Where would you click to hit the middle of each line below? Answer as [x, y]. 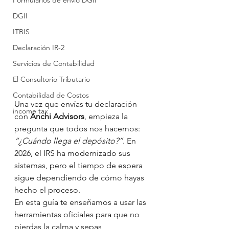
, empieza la [107, 116]
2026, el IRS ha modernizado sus [73, 153]
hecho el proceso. [47, 190]
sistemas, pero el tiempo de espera [79, 165]
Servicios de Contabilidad [54, 63]
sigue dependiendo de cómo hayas [80, 178]
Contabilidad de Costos [51, 95]
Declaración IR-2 [39, 48]
